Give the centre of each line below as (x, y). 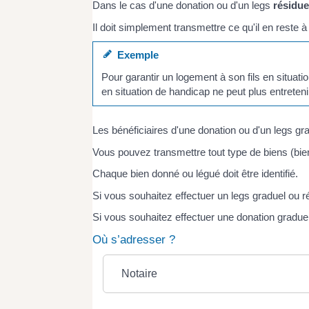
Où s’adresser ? (134, 239)
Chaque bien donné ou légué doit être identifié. (196, 174)
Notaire (139, 273)
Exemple (135, 55)
